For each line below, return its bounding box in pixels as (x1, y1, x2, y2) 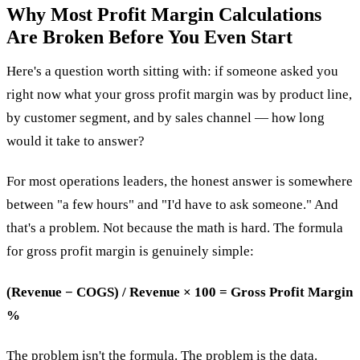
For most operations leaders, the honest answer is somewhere (6, 174, 353, 190)
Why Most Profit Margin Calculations (6, 3, 321, 25)
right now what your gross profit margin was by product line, (6, 87, 352, 103)
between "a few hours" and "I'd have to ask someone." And (6, 197, 338, 213)
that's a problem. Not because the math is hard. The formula (6, 220, 343, 236)
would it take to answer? (6, 133, 145, 149)
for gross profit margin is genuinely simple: (6, 243, 254, 260)
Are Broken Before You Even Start (6, 26, 292, 47)
